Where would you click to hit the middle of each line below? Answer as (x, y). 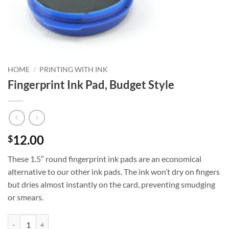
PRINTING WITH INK (74, 70)
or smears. (26, 197)
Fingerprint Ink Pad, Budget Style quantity (74, 220)
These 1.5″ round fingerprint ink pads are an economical (105, 159)
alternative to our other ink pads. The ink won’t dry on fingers (114, 172)
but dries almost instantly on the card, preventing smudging (111, 185)
